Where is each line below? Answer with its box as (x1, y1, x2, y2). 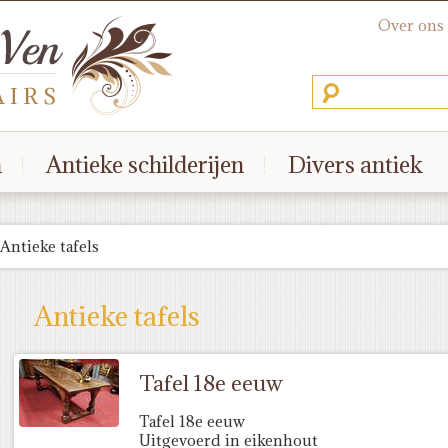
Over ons (378, 16, 444, 35)
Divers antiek (288, 150, 423, 179)
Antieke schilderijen (46, 150, 244, 179)
